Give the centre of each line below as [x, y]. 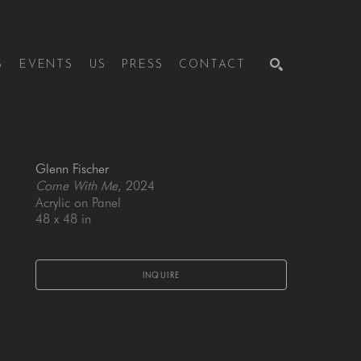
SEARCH [257, 144]
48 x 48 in [63, 219]
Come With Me [77, 186]
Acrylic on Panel [78, 203]
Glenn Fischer [72, 169]
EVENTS [46, 65]
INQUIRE [161, 275]
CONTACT [212, 65]
